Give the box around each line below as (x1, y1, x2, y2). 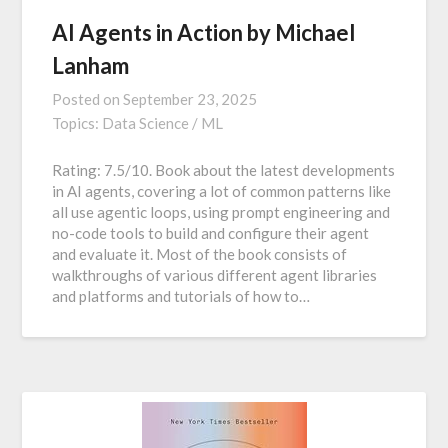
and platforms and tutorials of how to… (52, 287, 311, 305)
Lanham (52, 52, 130, 79)
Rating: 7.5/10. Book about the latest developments (52, 161, 396, 179)
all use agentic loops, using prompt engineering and (52, 203, 391, 221)
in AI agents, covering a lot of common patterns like (52, 182, 392, 200)
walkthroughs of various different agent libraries (52, 266, 378, 284)
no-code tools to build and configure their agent (52, 224, 370, 242)
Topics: (52, 114, 103, 132)
